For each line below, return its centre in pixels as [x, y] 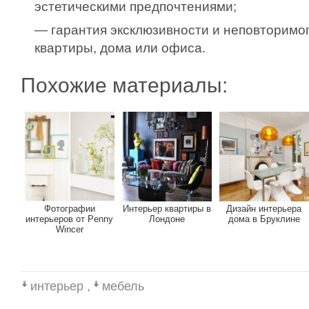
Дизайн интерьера [264, 209]
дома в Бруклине [264, 219]
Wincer [70, 229]
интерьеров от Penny [70, 219]
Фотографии [70, 209]
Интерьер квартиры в [167, 209]
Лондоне [167, 219]
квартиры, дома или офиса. [120, 48]
